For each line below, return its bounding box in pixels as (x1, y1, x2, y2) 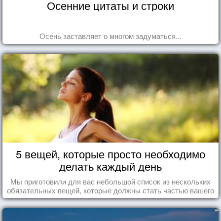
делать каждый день (59, 158, 162, 174)
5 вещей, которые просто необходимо (16, 146, 205, 161)
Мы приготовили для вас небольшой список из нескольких (10, 176, 211, 186)
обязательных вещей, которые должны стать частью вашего (7, 184, 214, 195)
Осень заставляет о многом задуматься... (39, 30, 182, 41)
